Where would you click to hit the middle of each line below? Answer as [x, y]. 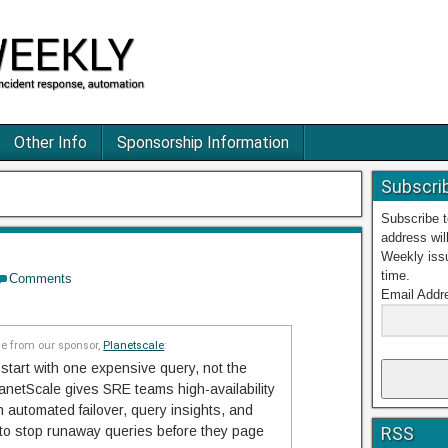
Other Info [50, 143]
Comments [40, 279]
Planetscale [134, 345]
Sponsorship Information [203, 143]
